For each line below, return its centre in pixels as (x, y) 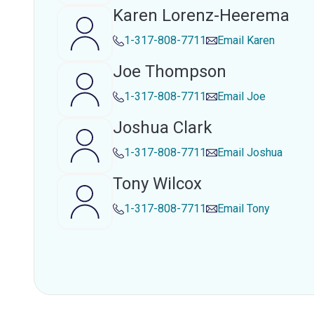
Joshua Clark (163, 128)
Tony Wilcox (157, 184)
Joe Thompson (170, 71)
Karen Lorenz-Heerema (201, 15)
